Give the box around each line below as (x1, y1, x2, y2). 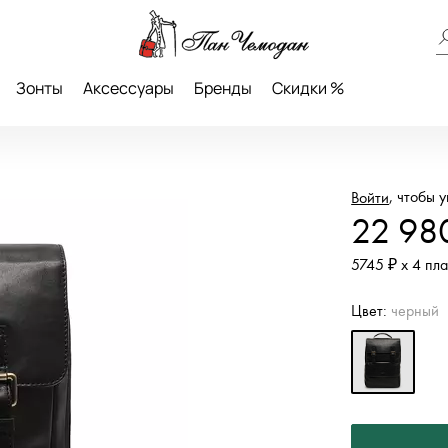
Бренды (194, 77, 252, 99)
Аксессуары (83, 77, 174, 99)
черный (391, 303, 440, 320)
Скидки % (272, 77, 344, 99)
